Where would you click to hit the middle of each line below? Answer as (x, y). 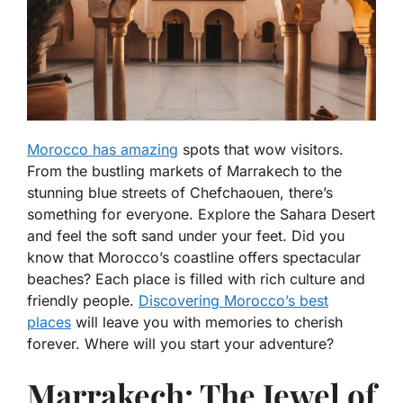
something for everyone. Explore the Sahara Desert (201, 215)
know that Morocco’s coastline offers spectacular (194, 258)
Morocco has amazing (103, 150)
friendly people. (83, 301)
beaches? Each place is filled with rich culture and (196, 279)
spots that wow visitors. (261, 150)
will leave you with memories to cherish (207, 322)
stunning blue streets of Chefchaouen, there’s (180, 193)
